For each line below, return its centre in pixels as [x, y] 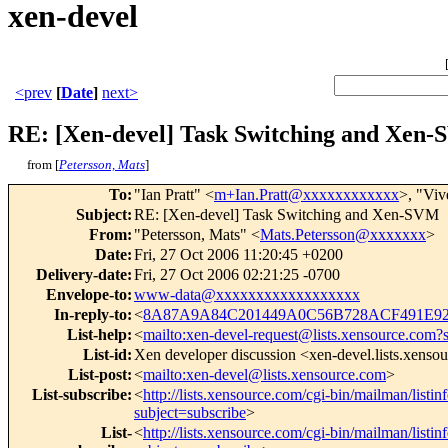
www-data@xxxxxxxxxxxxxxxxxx [247, 295]
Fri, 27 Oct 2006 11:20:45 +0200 [238, 255]
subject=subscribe [190, 413]
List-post [97, 375]
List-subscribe [79, 395]
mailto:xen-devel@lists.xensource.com [264, 375]
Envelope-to [86, 295]
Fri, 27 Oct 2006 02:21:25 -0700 [237, 275]
